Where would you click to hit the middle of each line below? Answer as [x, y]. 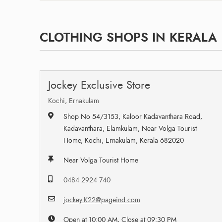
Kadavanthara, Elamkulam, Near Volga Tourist [130, 128]
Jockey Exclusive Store [99, 85]
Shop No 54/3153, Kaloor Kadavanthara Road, [133, 116]
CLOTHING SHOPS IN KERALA [128, 37]
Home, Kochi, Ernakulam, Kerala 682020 [124, 140]
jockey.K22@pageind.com [102, 200]
